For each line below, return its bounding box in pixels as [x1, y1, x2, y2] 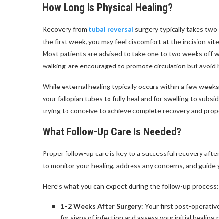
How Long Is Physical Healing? [43, 1, 173, 14]
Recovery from [43, 25, 88, 33]
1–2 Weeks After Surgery [60, 202, 141, 210]
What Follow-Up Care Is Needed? [43, 126, 181, 138]
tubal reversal [88, 25, 133, 33]
